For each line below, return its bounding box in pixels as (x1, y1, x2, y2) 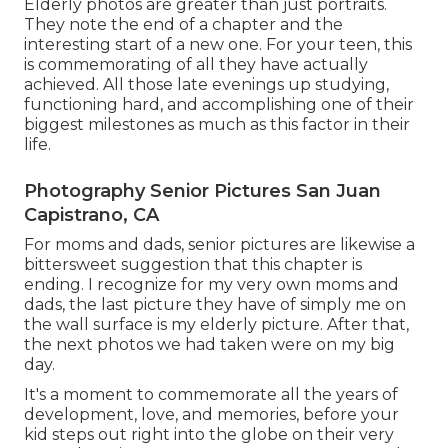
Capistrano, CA (24, 204, 159, 227)
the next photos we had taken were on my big (24, 335, 395, 355)
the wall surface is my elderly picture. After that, (24, 315, 409, 335)
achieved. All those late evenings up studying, (24, 75, 389, 95)
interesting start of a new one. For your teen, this (24, 35, 412, 55)
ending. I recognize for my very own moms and (24, 275, 399, 295)
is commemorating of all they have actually (24, 55, 368, 75)
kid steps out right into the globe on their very (24, 425, 394, 445)
